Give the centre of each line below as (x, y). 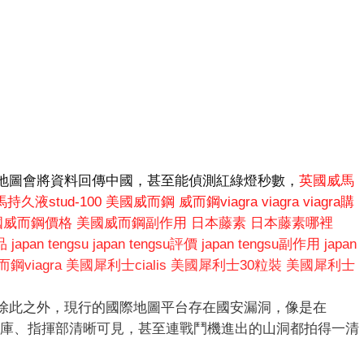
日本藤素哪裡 (292, 223)
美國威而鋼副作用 (132, 223)
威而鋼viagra (218, 202)
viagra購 (329, 202)
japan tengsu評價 (145, 245)
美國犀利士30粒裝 (226, 266)
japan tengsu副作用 (261, 245)
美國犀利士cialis (116, 266)
